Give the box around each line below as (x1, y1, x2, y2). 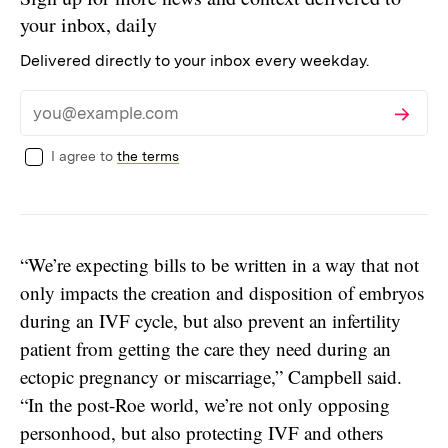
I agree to (51, 147, 113, 164)
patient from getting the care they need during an (20, 335, 391, 361)
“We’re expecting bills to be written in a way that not (20, 251, 419, 277)
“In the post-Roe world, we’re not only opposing (20, 391, 390, 417)
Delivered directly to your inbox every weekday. (20, 50, 369, 70)
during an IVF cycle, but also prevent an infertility (20, 307, 401, 333)
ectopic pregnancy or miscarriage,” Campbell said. (20, 363, 402, 389)
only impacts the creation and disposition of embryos (20, 279, 424, 305)
